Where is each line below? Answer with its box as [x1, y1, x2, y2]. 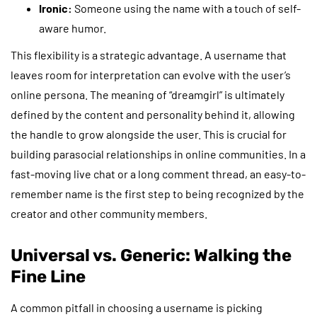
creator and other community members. [11, 206, 207, 220]
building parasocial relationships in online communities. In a [11, 146, 306, 161]
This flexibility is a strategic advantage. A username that [11, 47, 287, 62]
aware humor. [39, 21, 106, 35]
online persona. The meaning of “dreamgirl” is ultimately [11, 87, 284, 101]
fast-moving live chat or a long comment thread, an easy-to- [11, 166, 306, 180]
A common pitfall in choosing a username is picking [11, 300, 263, 314]
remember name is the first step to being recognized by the [11, 186, 304, 200]
